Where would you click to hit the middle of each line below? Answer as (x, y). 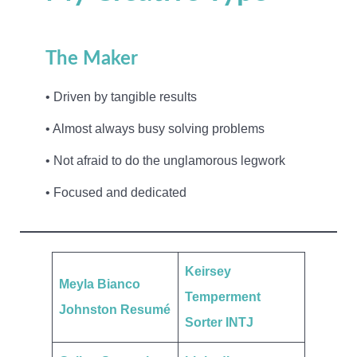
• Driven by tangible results (121, 96)
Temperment (223, 296)
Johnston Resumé (115, 309)
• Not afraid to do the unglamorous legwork (165, 160)
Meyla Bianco (100, 284)
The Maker (91, 59)
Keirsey (208, 271)
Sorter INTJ (219, 322)
